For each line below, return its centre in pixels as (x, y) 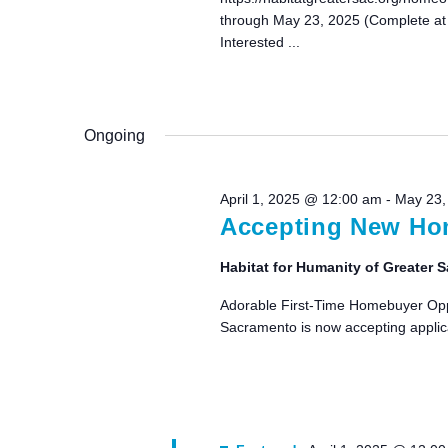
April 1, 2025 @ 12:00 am (300, 199)
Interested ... (259, 42)
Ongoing (114, 136)
